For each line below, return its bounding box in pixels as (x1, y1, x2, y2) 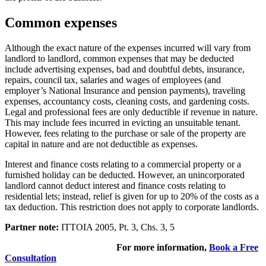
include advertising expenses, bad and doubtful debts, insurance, (5, 64, 245, 74)
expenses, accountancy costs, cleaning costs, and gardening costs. (5, 96, 249, 106)
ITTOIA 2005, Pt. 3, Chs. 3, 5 (61, 221, 175, 232)
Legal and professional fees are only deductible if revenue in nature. (5, 106, 258, 117)
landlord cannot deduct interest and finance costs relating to (5, 180, 226, 191)
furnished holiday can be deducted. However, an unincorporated (5, 169, 245, 180)
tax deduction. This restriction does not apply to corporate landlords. (5, 201, 259, 212)
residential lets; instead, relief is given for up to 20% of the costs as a (5, 191, 259, 201)
